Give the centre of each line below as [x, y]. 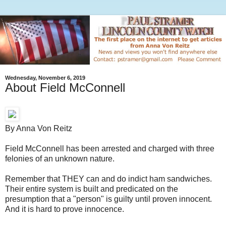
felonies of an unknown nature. [61, 159]
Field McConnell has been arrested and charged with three [110, 149]
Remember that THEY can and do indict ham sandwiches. [108, 179]
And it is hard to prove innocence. [65, 209]
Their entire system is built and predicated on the [92, 189]
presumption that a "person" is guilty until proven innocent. [109, 199]
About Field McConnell [65, 88]
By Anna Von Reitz [39, 128]
